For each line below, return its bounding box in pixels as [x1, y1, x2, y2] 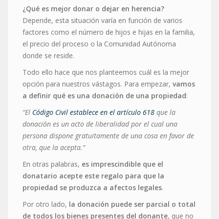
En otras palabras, [22, 159, 82, 169]
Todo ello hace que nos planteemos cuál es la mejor [22, 67, 189, 77]
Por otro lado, [22, 199, 69, 209]
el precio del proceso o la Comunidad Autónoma [22, 39, 176, 49]
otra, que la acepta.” [22, 143, 85, 153]
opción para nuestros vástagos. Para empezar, [22, 79, 173, 89]
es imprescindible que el [82, 159, 163, 169]
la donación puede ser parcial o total [69, 199, 196, 209]
